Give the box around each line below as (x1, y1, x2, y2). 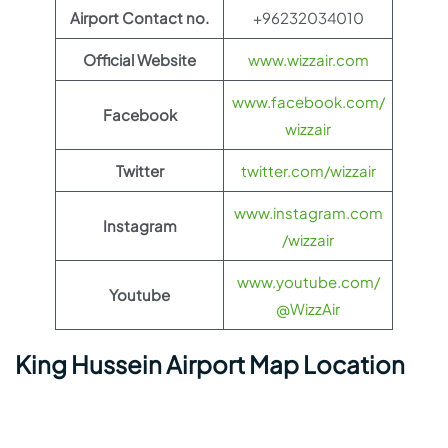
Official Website (83, 50, 196, 70)
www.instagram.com (233, 203, 383, 223)
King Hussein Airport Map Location (15, 349, 405, 380)
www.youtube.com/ (236, 272, 380, 292)
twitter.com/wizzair (240, 161, 376, 181)
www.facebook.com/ (231, 92, 385, 112)
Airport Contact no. (70, 8, 209, 28)
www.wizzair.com (247, 50, 369, 70)
